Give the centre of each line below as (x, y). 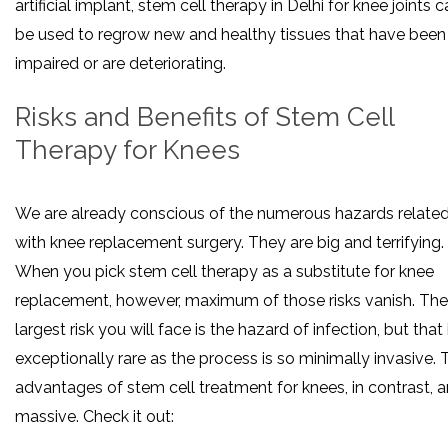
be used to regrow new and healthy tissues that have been (230, 35)
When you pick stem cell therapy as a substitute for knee (224, 271)
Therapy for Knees (127, 150)
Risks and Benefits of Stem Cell (204, 117)
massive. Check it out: (94, 416)
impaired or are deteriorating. (120, 64)
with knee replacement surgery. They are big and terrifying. (229, 242)
